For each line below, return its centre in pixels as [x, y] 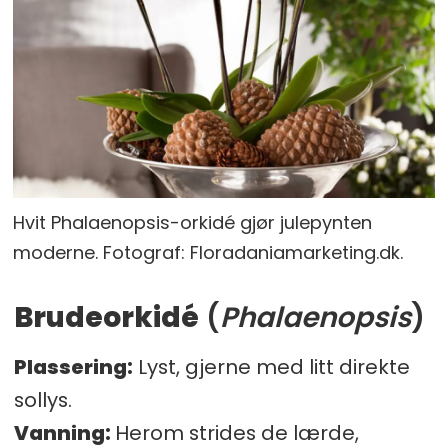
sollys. [42, 400]
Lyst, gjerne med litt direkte [271, 367]
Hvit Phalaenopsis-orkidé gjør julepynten [193, 223]
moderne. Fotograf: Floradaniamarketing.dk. [208, 253]
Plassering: [73, 367]
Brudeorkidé [106, 318]
